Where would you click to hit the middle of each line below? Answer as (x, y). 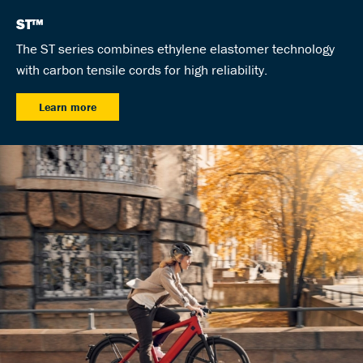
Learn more (68, 107)
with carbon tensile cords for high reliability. (142, 70)
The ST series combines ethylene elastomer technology (175, 49)
